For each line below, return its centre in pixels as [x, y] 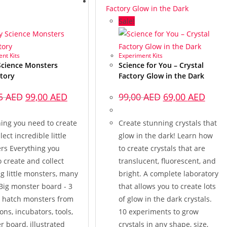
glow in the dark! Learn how [165, 136]
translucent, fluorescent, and [167, 161]
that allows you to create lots [167, 186]
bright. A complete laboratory [168, 174]
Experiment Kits [140, 55]
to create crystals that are [162, 148]
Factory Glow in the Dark [161, 76]
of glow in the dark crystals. [165, 199]
